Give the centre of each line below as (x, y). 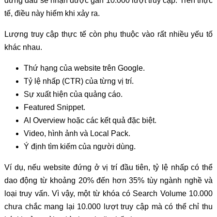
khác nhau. (23, 47)
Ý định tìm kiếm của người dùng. (79, 146)
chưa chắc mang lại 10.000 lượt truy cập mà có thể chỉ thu (108, 206)
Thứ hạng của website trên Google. (84, 68)
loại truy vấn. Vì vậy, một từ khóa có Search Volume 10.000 (108, 193)
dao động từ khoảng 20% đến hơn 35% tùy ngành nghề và (108, 180)
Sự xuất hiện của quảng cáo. (73, 94)
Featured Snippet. (54, 107)
